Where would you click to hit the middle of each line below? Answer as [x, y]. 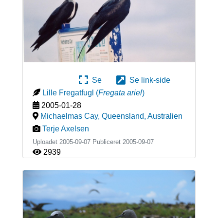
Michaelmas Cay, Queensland [92, 116]
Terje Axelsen [65, 129]
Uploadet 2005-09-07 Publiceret [77, 142]
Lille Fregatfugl [68, 93]
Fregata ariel [120, 93]
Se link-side [148, 80]
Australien [165, 116]
